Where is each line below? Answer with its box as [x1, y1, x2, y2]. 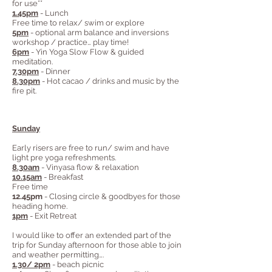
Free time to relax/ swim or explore [12, 18, 146, 27]
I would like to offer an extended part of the [12, 231, 171, 240]
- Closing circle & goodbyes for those [42, 192, 180, 201]
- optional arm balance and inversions [29, 28, 169, 37]
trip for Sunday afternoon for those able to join [12, 240, 182, 250]
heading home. [12, 202, 69, 211]
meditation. [12, 57, 55, 66]
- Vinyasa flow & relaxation [39, 163, 139, 172]
